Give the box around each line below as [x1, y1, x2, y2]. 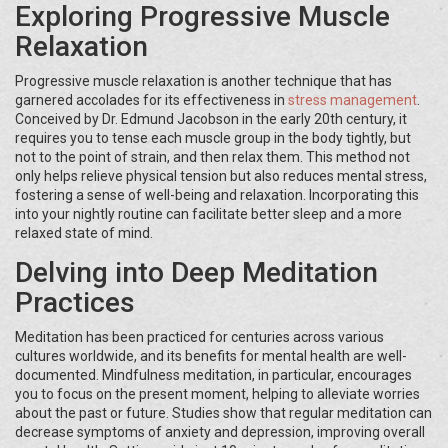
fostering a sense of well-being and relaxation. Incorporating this [15, 187, 419, 204]
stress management [288, 92, 417, 109]
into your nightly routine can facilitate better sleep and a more [15, 206, 402, 223]
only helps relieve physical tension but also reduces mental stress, [15, 168, 427, 185]
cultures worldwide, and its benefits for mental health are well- [15, 348, 407, 365]
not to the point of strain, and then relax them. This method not [15, 149, 410, 166]
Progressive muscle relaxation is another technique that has [15, 73, 392, 90]
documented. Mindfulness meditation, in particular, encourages [15, 367, 412, 384]
